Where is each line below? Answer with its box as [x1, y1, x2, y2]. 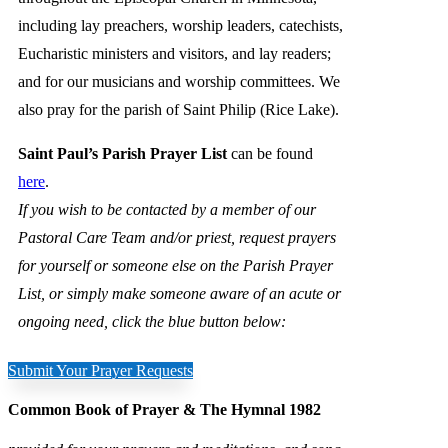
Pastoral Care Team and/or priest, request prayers [18, 229, 336, 247]
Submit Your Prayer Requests [8, 362, 193, 380]
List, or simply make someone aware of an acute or [18, 285, 341, 303]
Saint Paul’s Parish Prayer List [18, 145, 227, 163]
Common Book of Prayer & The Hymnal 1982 [8, 401, 321, 419]
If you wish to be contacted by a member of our [18, 201, 316, 219]
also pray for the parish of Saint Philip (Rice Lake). [18, 101, 339, 119]
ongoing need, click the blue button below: [18, 313, 286, 331]
